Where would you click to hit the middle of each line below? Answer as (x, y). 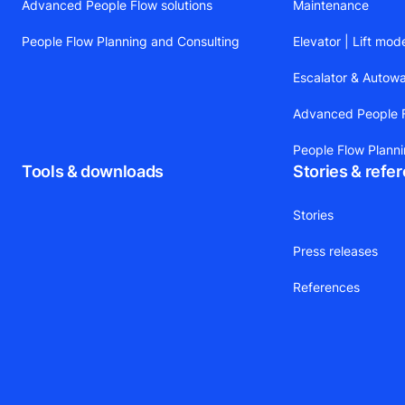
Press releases (336, 250)
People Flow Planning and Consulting (131, 41)
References (327, 287)
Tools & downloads (93, 171)
